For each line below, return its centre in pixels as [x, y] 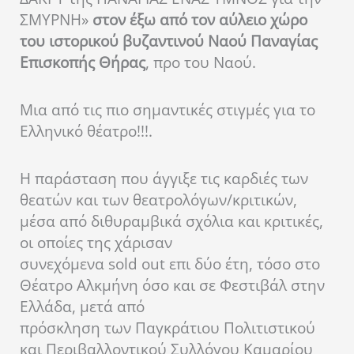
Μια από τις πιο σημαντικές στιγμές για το [168, 109]
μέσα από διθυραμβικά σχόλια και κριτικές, [171, 221]
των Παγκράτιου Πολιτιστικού [210, 328]
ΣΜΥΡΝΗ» [56, 19]
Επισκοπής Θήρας [83, 62]
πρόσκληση [60, 328]
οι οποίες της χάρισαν [96, 243]
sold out [137, 264]
